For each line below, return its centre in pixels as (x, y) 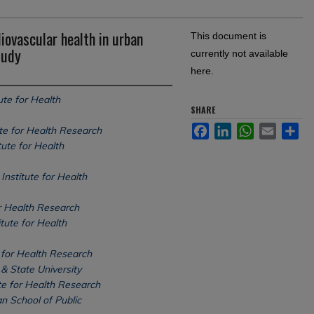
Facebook (231, 128)
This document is (228, 36)
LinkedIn (250, 128)
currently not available (239, 53)
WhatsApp (277, 128)
